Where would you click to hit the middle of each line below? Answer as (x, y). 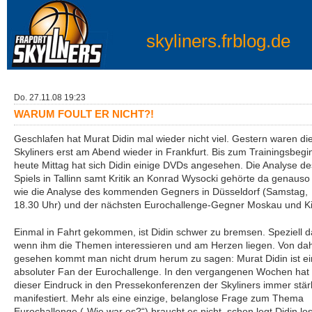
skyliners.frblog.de (218, 41)
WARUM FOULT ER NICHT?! (84, 114)
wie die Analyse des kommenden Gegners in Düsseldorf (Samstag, (161, 192)
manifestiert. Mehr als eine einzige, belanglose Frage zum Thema (159, 298)
